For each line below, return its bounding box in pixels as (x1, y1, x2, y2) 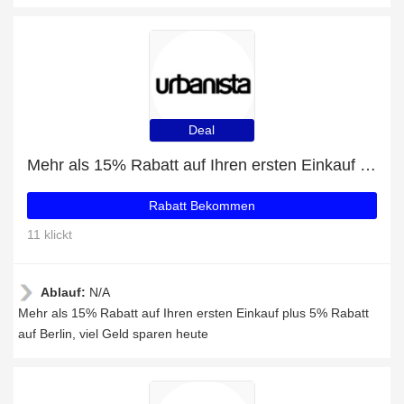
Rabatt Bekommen (149, 198, 255, 213)
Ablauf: (41, 285, 89, 299)
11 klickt (27, 227, 72, 242)
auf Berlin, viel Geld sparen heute (18, 326, 208, 341)
